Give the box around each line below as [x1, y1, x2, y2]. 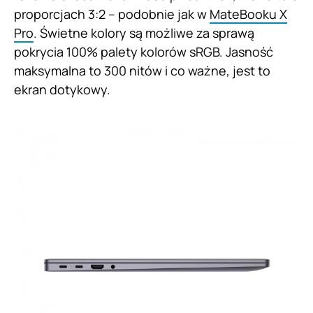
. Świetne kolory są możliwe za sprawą [34, 24, 254, 42]
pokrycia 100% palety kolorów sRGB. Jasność [14, 43, 273, 61]
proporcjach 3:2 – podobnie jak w [14, 6, 210, 23]
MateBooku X [210, 6, 287, 23]
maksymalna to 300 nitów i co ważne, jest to [14, 62, 270, 80]
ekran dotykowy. [14, 81, 110, 99]
